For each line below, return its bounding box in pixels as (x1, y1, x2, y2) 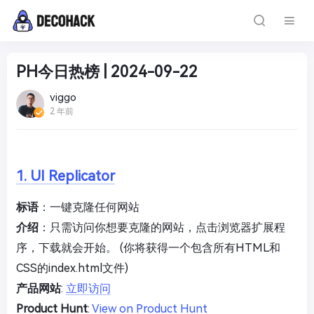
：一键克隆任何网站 (39, 200, 139, 214)
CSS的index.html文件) (16, 261, 128, 275)
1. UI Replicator (16, 168, 115, 184)
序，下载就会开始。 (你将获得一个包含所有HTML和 (16, 241, 280, 254)
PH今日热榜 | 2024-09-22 (16, 63, 198, 81)
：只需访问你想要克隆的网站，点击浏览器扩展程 (39, 221, 285, 234)
